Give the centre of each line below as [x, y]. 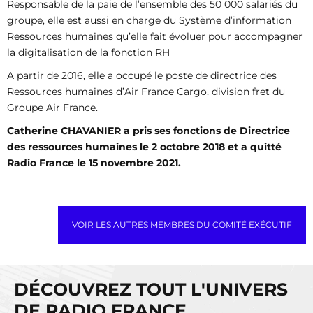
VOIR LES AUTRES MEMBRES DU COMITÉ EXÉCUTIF [182, 225]
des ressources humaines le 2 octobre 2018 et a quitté [144, 147]
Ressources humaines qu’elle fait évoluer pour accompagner [155, 36]
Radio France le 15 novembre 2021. [94, 163]
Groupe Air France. [52, 108]
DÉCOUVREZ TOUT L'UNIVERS [151, 289]
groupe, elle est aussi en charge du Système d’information [149, 20]
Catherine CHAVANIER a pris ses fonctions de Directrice [148, 131]
